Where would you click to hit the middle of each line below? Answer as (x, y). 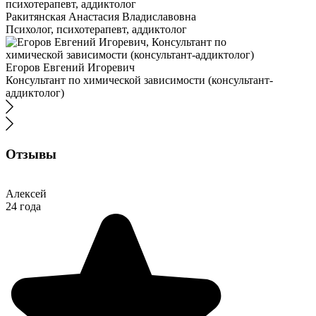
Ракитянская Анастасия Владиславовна (101, 17)
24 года (23, 207)
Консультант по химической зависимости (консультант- (139, 80)
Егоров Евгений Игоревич (70, 67)
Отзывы (31, 154)
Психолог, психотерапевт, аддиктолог (96, 29)
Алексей (26, 194)
